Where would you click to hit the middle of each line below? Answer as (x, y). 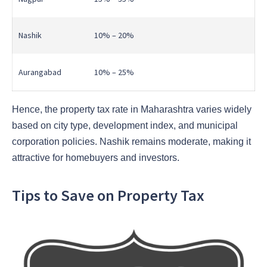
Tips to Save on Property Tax (108, 195)
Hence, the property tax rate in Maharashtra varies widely (132, 110)
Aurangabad (40, 72)
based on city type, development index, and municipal (125, 126)
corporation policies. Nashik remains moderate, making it (131, 142)
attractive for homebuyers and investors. (96, 158)
